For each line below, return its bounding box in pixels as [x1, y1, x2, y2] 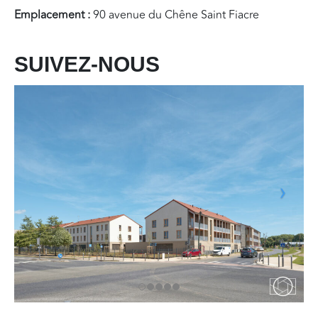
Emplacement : [14, 6, 93, 23]
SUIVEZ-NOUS [14, 53, 160, 76]
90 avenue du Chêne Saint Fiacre [93, 6, 259, 23]
